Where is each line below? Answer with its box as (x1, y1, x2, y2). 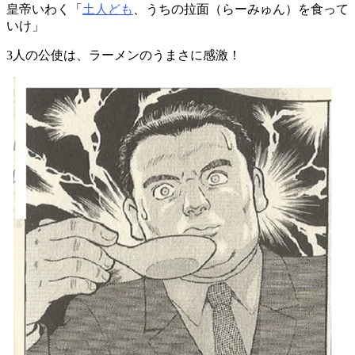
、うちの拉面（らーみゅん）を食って (133, 2, 349, 16)
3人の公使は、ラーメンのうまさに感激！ (6, 48, 241, 62)
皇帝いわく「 (6, 2, 82, 16)
